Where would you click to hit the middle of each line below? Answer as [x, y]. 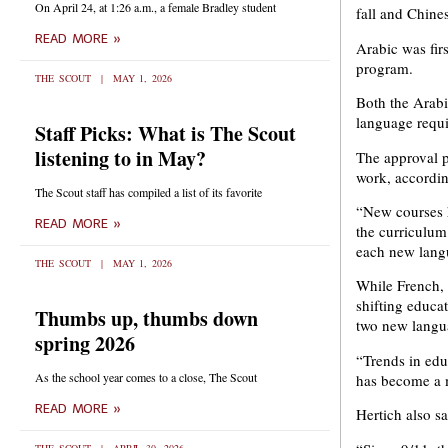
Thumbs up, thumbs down [146, 318]
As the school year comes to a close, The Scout [146, 377]
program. [384, 67]
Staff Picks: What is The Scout [165, 133]
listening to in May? [120, 158]
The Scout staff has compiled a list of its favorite [148, 192]
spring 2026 [85, 343]
